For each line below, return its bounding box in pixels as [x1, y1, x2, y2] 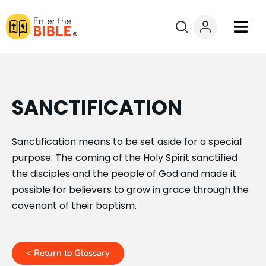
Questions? [26, 185, 78, 199]
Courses [26, 84, 65, 98]
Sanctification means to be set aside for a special [12, 135, 242, 148]
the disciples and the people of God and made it [12, 167, 236, 180]
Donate [26, 219, 62, 233]
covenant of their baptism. [12, 199, 137, 213]
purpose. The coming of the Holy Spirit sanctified [12, 151, 237, 164]
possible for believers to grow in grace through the [12, 183, 249, 197]
